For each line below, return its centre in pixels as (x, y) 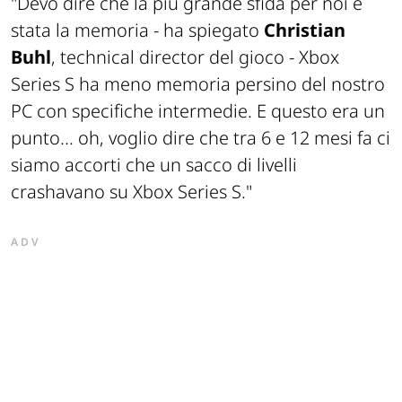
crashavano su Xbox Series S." (131, 192)
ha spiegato (211, 31)
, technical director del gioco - (175, 57)
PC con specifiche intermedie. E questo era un (198, 111)
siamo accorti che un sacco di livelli (154, 165)
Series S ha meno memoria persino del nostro (198, 84)
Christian (305, 31)
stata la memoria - (85, 31)
